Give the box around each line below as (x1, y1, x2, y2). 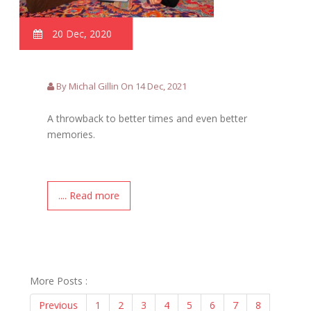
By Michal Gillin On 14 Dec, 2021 (54, 80, 187, 93)
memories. (47, 128, 96, 142)
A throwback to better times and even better (47, 112, 248, 126)
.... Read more (58, 189, 120, 203)
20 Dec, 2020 (49, 27, 112, 41)
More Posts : (30, 274, 88, 288)
